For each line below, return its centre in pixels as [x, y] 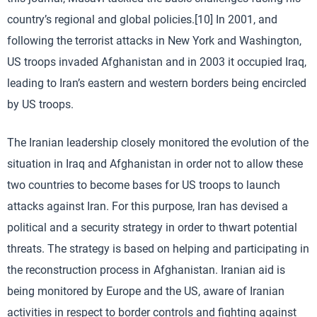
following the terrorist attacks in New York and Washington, [154, 40]
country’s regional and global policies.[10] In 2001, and [142, 19]
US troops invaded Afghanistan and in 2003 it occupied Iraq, [157, 62]
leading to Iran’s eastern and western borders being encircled [157, 83]
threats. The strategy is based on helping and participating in [158, 248]
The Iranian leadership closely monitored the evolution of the [158, 142]
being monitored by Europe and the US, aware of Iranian [146, 291]
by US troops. [40, 104]
